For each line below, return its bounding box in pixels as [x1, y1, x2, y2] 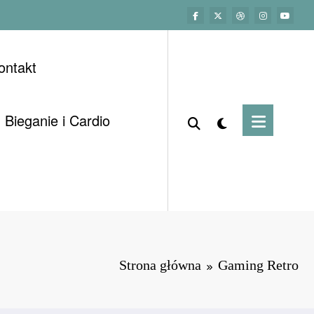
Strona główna [119, 257, 201, 273]
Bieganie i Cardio [4, 109, 110, 130]
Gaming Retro [218, 257, 299, 273]
